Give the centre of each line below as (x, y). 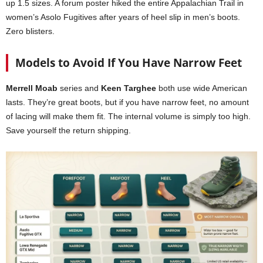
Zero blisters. (30, 31)
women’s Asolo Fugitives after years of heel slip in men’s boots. (123, 17)
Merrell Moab (32, 88)
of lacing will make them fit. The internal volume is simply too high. (128, 116)
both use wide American (202, 88)
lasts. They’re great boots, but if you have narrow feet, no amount (127, 102)
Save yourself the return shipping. (68, 130)
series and (79, 88)
